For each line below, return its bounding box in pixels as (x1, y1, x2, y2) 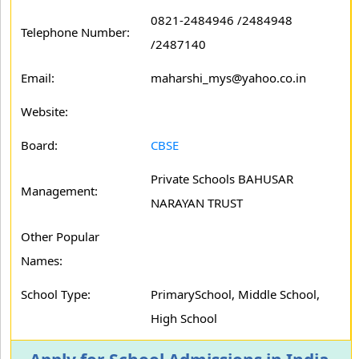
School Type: (21, 286, 91, 302)
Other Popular (21, 228, 99, 244)
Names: (21, 252, 63, 268)
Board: (21, 137, 58, 153)
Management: (21, 183, 98, 199)
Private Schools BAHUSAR (151, 171, 293, 187)
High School (151, 310, 217, 326)
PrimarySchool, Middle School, (151, 286, 320, 302)
